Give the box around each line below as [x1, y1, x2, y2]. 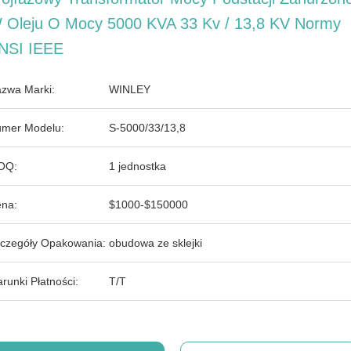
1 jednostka [109, 160, 166, 172]
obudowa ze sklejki [109, 237, 202, 249]
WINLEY [109, 83, 150, 96]
